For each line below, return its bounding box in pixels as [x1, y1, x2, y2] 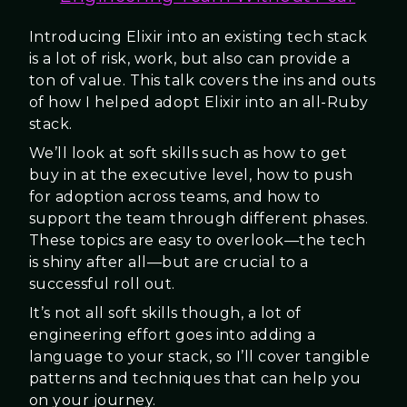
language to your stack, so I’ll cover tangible [29, 347, 371, 365]
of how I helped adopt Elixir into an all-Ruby [29, 93, 369, 111]
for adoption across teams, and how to [29, 187, 321, 205]
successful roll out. [29, 274, 175, 293]
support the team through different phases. [29, 209, 369, 227]
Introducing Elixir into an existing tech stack [29, 27, 368, 45]
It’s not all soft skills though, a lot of [29, 303, 302, 322]
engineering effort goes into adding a [29, 325, 316, 343]
